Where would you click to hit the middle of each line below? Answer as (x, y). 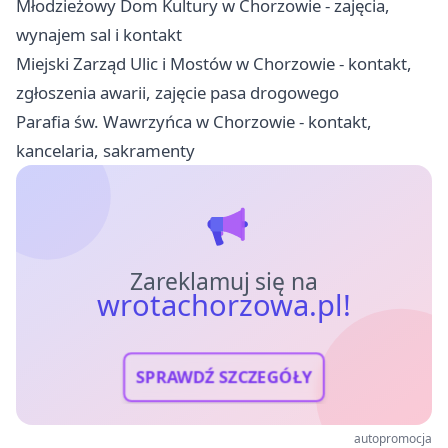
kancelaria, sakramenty (105, 150)
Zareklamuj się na (224, 281)
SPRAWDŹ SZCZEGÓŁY (224, 377)
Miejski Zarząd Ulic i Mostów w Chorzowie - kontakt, (214, 63)
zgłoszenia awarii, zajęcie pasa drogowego (177, 92)
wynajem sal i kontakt (99, 34)
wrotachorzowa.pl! (224, 304)
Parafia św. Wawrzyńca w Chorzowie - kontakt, (194, 121)
